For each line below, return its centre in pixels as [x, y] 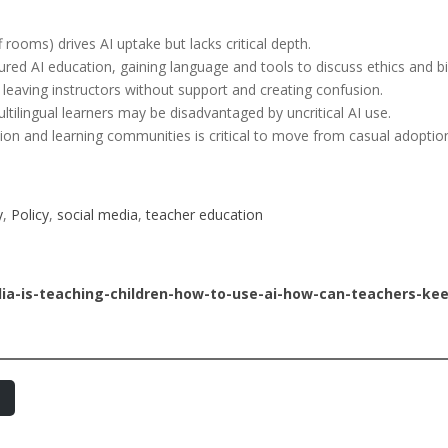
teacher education [204, 214]
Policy [30, 214]
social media [97, 214]
